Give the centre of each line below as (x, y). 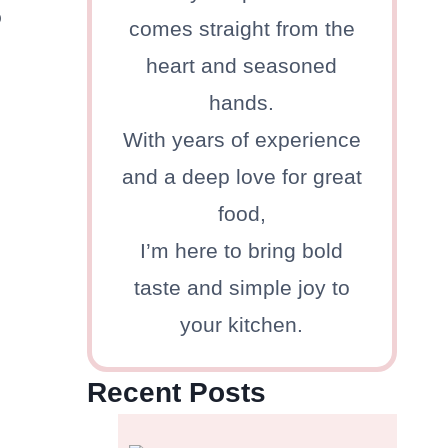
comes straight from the (241, 29)
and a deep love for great (241, 177)
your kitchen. (242, 325)
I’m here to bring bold (242, 251)
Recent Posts (176, 393)
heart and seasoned (242, 66)
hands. (242, 103)
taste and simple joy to (241, 288)
